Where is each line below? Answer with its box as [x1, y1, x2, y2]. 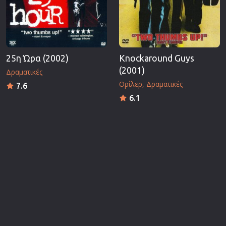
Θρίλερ [119, 79, 142, 89]
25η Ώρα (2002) [6, 53, 69, 63]
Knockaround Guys [119, 53, 194, 63]
